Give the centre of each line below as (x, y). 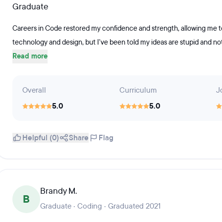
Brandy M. (58, 191)
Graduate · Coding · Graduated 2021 (100, 206)
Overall (34, 90)
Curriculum (138, 90)
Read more (30, 56)
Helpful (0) (41, 138)
